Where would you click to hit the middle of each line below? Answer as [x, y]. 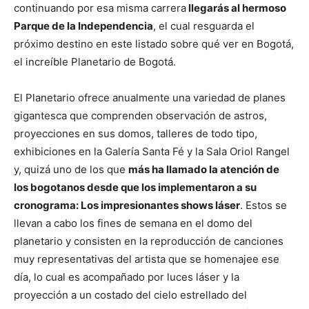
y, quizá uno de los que [71, 170]
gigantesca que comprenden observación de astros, [140, 116]
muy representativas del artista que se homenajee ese [147, 259]
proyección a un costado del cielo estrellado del [130, 295]
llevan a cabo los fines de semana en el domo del [133, 223]
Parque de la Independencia [83, 26]
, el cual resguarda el [204, 26]
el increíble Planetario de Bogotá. [95, 62]
